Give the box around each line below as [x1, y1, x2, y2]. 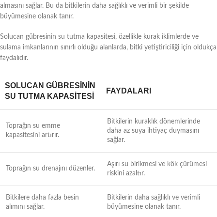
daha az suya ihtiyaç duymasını [107, 127, 199, 134]
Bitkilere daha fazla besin [6, 194, 79, 201]
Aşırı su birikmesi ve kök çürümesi [107, 160, 207, 168]
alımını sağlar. [6, 203, 45, 210]
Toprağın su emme [6, 122, 60, 129]
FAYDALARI [106, 86, 151, 95]
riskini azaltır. [107, 170, 145, 177]
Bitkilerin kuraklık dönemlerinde [107, 118, 200, 125]
